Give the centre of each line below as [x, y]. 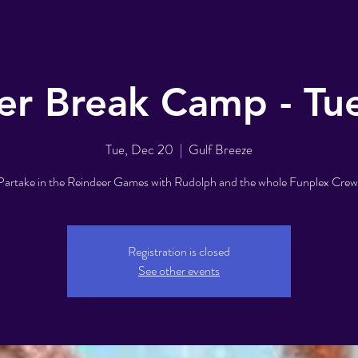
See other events [179, 270]
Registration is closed [179, 251]
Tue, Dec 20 [139, 149]
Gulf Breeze [221, 149]
